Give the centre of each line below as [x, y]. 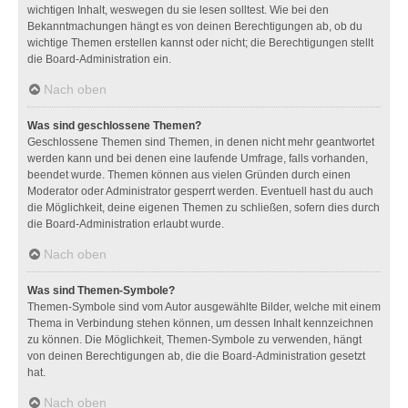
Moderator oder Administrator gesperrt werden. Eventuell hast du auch [200, 191]
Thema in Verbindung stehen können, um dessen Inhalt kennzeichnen [200, 323]
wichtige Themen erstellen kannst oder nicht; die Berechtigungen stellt [200, 43]
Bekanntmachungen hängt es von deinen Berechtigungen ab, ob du [195, 26]
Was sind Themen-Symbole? [101, 291]
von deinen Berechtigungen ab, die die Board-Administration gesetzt [196, 356]
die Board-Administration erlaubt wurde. [126, 224]
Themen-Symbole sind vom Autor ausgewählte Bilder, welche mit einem [204, 307]
